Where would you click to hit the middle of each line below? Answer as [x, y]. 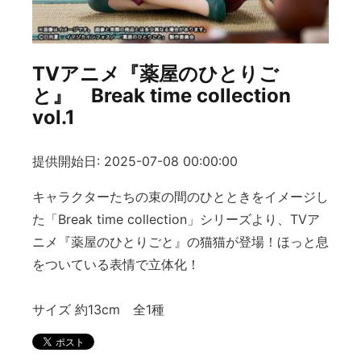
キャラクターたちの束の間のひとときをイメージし [180, 197]
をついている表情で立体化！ [116, 265]
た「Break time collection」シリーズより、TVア [176, 220]
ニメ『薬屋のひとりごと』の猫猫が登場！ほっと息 [180, 242]
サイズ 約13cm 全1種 [98, 310]
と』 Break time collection [162, 95]
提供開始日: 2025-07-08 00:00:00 [135, 162]
